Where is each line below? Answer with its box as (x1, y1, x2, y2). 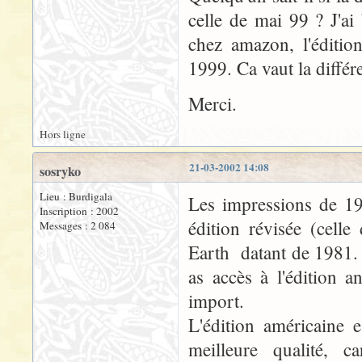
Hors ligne (40, 127, 86, 141)
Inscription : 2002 (40, 204, 119, 218)
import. (188, 288, 244, 313)
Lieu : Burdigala (40, 189, 112, 204)
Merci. (188, 91, 237, 116)
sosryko (40, 162, 81, 181)
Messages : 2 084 (40, 218, 116, 233)
